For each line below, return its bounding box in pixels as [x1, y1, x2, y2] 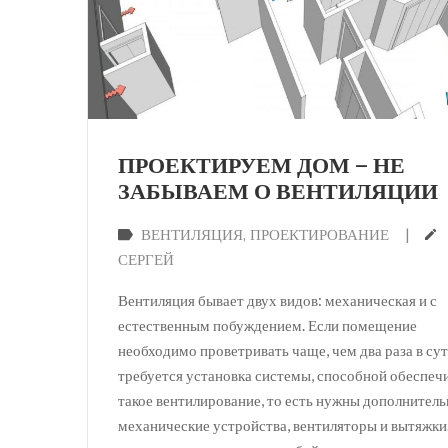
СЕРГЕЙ [118, 251, 174, 271]
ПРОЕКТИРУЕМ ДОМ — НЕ [118, 153, 405, 182]
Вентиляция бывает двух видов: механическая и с [118, 291, 437, 310]
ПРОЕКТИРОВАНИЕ [250, 226, 389, 246]
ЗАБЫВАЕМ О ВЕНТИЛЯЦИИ [118, 179, 438, 208]
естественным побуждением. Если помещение [118, 316, 417, 335]
